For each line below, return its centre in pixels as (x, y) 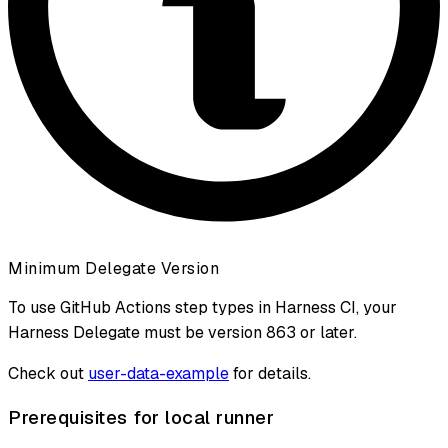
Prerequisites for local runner (141, 418)
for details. (270, 374)
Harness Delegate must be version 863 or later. (182, 333)
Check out (48, 374)
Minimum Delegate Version (113, 269)
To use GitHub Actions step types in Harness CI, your (202, 308)
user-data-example (158, 374)
